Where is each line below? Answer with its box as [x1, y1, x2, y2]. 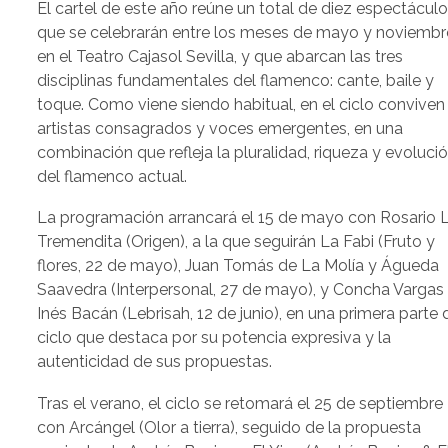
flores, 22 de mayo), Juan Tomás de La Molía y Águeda [37, 256, 440, 276]
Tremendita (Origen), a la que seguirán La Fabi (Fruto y [37, 232, 436, 252]
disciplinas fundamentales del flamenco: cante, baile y [37, 70, 435, 90]
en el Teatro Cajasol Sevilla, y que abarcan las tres [37, 46, 404, 66]
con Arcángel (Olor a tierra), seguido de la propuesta [37, 417, 422, 437]
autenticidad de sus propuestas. [37, 352, 273, 372]
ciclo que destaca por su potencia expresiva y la [37, 328, 392, 348]
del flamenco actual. [37, 166, 188, 186]
